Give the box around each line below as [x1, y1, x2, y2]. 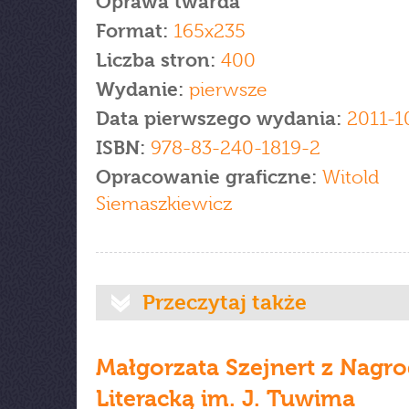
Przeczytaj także [142, 290, 307, 314]
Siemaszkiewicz [96, 193, 232, 215]
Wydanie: [96, 79, 189, 100]
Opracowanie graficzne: [96, 166, 317, 188]
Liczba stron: [96, 49, 215, 71]
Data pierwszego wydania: [96, 108, 347, 130]
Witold [317, 166, 379, 188]
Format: [96, 20, 168, 42]
